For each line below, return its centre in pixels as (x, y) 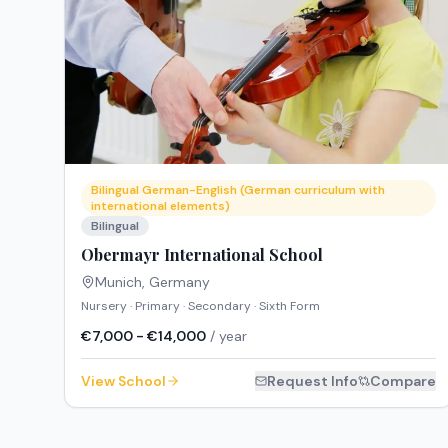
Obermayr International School (202, 255)
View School (123, 381)
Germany (179, 282)
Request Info (313, 381)
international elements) (160, 206)
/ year (226, 336)
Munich (118, 282)
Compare (403, 381)
